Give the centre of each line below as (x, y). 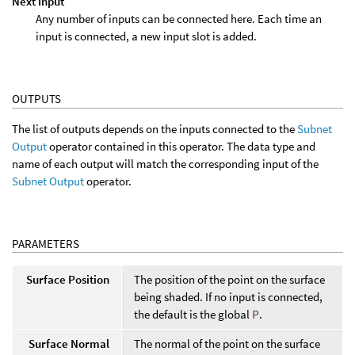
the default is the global (193, 315)
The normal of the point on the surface (227, 344)
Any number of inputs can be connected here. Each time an (179, 18)
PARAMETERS (46, 243)
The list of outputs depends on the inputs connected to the (155, 128)
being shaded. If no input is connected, (228, 297)
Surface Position (68, 280)
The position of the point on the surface (229, 280)
